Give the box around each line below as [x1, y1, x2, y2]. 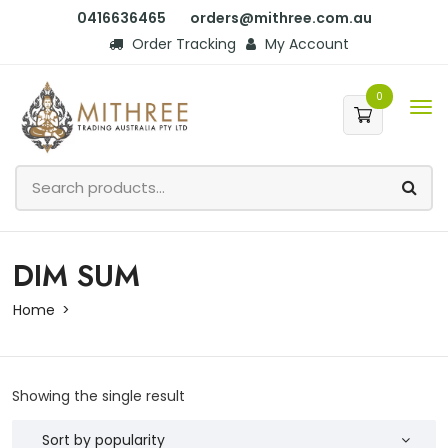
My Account [261, 34, 349, 54]
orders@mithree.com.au [189, 8, 372, 28]
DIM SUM [13, 253, 140, 297]
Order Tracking [128, 34, 236, 54]
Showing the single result [12, 385, 185, 406]
